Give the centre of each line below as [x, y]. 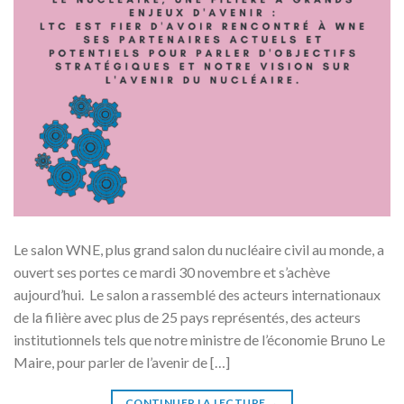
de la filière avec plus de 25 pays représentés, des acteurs [187, 317]
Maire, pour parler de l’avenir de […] [122, 362]
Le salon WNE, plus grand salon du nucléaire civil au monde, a [199, 249]
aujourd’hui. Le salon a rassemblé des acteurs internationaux [197, 294]
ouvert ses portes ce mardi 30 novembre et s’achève [172, 271]
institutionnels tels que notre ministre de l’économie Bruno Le [199, 339]
